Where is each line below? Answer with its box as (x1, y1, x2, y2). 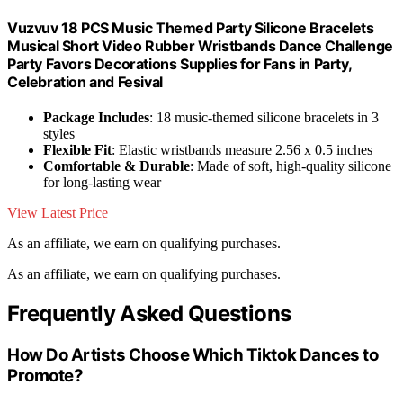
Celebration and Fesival (7, 72, 163, 91)
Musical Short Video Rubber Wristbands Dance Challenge (7, 36, 393, 55)
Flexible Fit (43, 141, 112, 157)
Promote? (7, 364, 84, 386)
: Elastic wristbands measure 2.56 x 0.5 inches (112, 141, 372, 157)
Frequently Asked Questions (7, 300, 291, 327)
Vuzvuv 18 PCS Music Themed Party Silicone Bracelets (7, 18, 374, 37)
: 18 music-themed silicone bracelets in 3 (149, 109, 379, 125)
